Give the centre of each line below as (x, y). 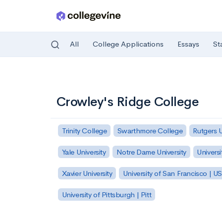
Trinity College (84, 130)
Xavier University (87, 173)
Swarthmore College (150, 130)
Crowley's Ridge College (128, 102)
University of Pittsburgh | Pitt (107, 194)
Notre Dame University (151, 152)
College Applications (128, 44)
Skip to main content (45, 78)
